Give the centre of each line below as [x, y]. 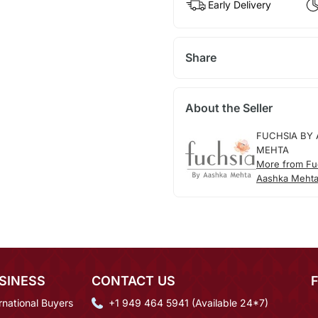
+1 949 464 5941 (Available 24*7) [188, 302]
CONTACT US [133, 280]
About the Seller [229, 108]
